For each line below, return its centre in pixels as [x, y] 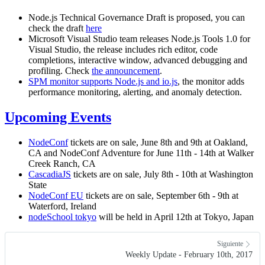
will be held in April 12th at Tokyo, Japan [175, 216]
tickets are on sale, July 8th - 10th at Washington [162, 174]
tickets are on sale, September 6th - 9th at [161, 195]
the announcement [126, 70]
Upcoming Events [58, 117]
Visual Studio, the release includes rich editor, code [123, 49]
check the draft [57, 28]
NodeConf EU [56, 195]
